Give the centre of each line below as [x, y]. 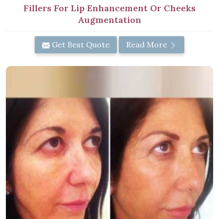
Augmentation [109, 20]
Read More [148, 44]
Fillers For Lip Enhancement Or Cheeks [109, 8]
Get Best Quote [80, 44]
